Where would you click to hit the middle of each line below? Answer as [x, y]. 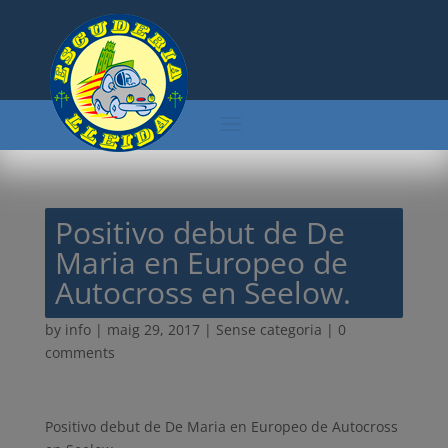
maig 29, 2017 [153, 329]
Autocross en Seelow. [202, 292]
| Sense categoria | [268, 329]
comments [79, 352]
